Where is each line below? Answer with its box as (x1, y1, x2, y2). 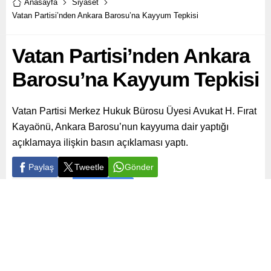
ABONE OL (82, 183, 125, 193)
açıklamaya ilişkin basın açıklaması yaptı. (12, 137, 188, 148)
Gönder (125, 162, 154, 172)
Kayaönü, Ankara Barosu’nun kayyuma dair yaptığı (12, 122, 229, 132)
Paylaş (28, 162, 54, 172)
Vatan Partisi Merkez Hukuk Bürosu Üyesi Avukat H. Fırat (12, 106, 256, 117)
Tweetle (74, 162, 104, 172)
